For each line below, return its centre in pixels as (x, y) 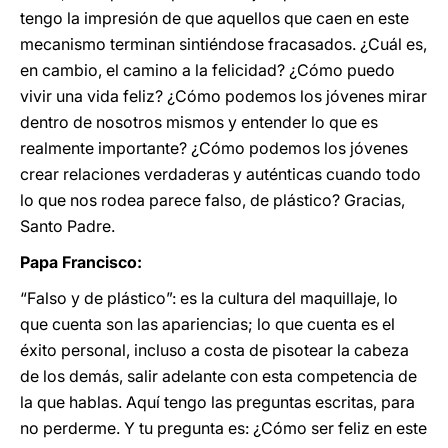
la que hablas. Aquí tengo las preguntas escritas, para (217, 402)
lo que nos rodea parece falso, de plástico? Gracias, (212, 200)
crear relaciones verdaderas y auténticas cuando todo (220, 174)
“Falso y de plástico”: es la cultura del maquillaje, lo (209, 298)
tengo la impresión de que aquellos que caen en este (214, 18)
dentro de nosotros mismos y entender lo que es (199, 122)
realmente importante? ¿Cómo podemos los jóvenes (214, 148)
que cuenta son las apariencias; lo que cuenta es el (207, 324)
